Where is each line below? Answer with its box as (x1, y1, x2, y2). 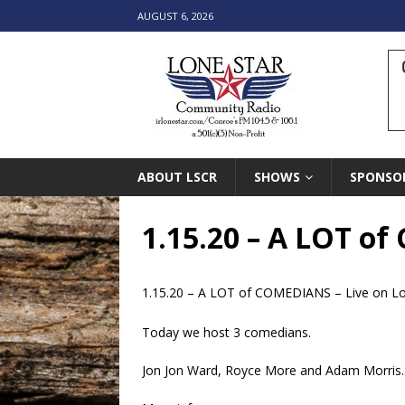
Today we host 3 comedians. (142, 324, 311, 341)
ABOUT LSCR (137, 168, 217, 185)
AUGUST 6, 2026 (137, 9, 213, 23)
